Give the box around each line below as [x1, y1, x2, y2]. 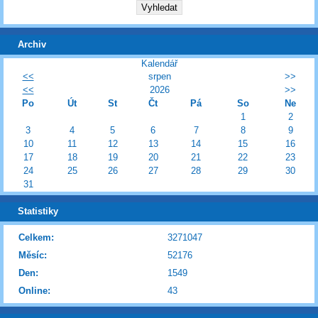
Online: [18, 285, 50, 296]
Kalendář [141, 57, 177, 69]
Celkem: [18, 231, 54, 243]
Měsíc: [18, 249, 47, 261]
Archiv [18, 38, 46, 50]
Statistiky [18, 206, 58, 217]
